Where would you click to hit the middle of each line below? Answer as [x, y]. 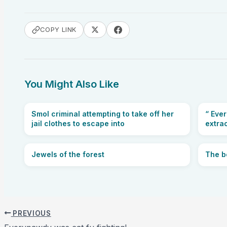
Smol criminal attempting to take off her [103, 113]
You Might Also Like [72, 84]
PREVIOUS [31, 213]
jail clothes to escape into [78, 123]
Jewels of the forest [68, 154]
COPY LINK [58, 30]
